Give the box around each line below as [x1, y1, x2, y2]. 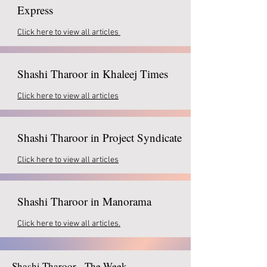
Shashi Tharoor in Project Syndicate [17, 130, 182, 145]
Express [17, 2, 53, 17]
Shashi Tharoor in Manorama [17, 194, 151, 209]
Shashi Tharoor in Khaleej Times [17, 66, 168, 81]
